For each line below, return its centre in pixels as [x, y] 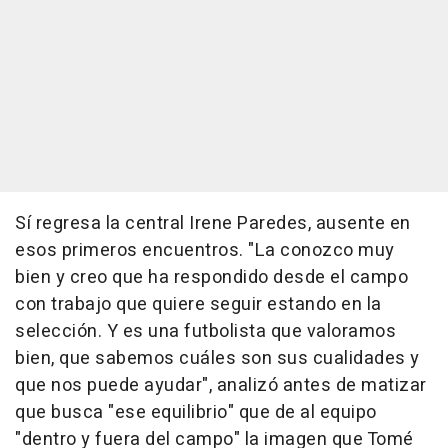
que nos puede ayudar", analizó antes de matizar [221, 386]
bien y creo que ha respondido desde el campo [211, 278]
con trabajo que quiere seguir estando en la [198, 305]
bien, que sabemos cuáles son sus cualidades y [217, 359]
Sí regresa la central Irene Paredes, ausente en [213, 224]
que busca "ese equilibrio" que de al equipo [196, 413]
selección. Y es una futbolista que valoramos [205, 332]
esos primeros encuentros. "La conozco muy [205, 251]
